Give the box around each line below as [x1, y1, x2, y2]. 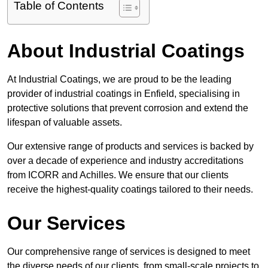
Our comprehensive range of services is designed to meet [7, 246, 250, 257]
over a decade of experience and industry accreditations [7, 156, 243, 166]
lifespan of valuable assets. [7, 117, 124, 128]
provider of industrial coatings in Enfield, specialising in [7, 89, 240, 99]
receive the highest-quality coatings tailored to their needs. [7, 184, 253, 195]
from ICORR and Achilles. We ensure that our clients [7, 170, 229, 181]
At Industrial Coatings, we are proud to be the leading [7, 74, 232, 85]
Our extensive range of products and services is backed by [7, 141, 254, 152]
